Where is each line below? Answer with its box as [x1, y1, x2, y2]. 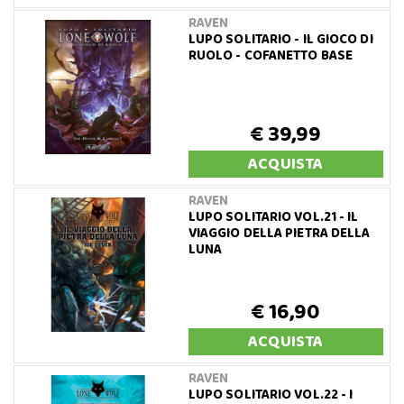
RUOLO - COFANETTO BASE [188, 44, 353, 67]
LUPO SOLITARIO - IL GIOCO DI [188, 28, 373, 50]
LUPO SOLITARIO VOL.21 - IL [188, 206, 359, 228]
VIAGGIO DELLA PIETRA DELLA [188, 222, 371, 244]
